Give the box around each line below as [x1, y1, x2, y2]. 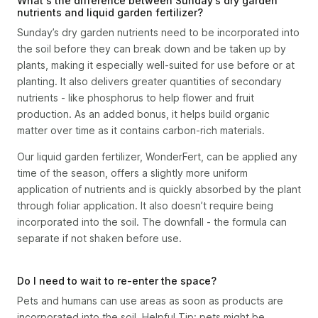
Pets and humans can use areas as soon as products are [17, 295, 283, 307]
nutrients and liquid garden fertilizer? [17, 6, 203, 18]
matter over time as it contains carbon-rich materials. [17, 124, 265, 136]
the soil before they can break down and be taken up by [17, 43, 286, 55]
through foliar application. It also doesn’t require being [17, 199, 273, 212]
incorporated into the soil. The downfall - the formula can [17, 216, 287, 228]
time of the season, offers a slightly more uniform [17, 167, 248, 179]
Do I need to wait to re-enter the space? [17, 275, 216, 287]
